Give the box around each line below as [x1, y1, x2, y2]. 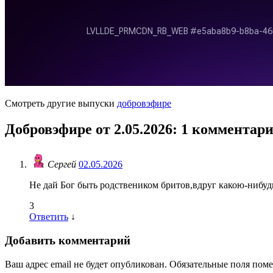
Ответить [29, 211, 68, 222]
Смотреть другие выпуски [5, 97, 117, 108]
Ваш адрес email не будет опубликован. [5, 258, 167, 269]
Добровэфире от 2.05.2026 [5, 121, 172, 137]
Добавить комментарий [5, 234, 130, 247]
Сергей [48, 159, 79, 170]
